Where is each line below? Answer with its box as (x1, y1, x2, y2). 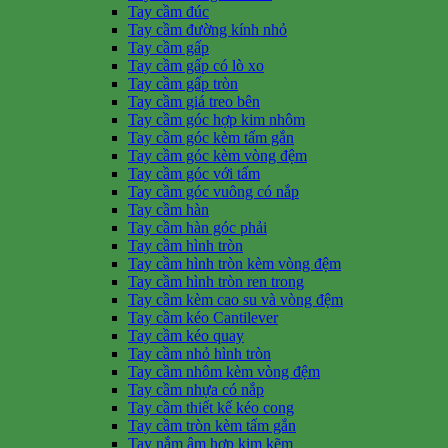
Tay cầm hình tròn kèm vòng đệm (128, 254, 341, 272)
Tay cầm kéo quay (128, 326, 244, 344)
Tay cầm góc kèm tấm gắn (128, 128, 294, 146)
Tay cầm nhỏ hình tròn (128, 344, 271, 362)
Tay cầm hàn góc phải (128, 218, 267, 236)
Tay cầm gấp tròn (128, 74, 238, 92)
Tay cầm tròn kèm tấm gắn (128, 416, 296, 434)
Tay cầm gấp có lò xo (128, 56, 264, 74)
